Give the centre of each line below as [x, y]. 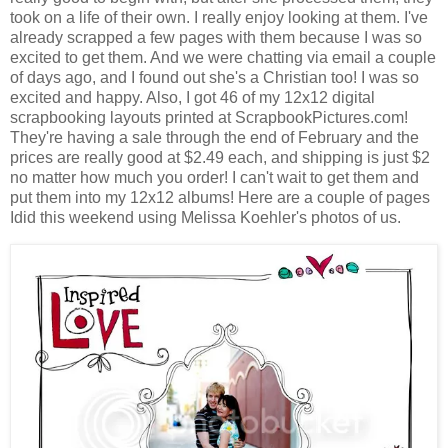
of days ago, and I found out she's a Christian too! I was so [214, 77]
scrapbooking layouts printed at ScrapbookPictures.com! [209, 117]
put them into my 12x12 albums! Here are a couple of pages [220, 197]
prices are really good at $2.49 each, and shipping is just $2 [220, 157]
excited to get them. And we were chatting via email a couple [223, 57]
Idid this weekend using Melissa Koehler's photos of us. [205, 217]
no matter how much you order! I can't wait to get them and [214, 177]
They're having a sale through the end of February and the [214, 137]
